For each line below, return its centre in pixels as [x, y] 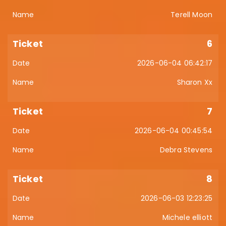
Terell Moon [191, 15]
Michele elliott [187, 217]
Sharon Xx [194, 82]
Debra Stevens [186, 150]
